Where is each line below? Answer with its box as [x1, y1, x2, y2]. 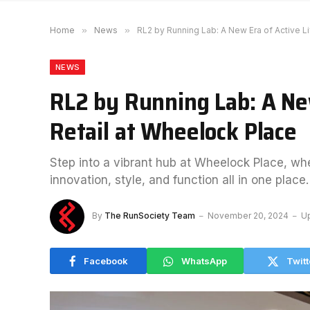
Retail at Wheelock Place [50, 112, 297, 150]
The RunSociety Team [104, 210, 195, 221]
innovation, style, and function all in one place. [50, 173, 309, 187]
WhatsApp [181, 255, 227, 266]
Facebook [83, 255, 128, 266]
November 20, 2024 [208, 210, 289, 221]
